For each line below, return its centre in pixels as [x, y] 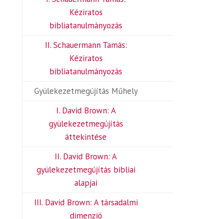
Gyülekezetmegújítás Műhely [86, 91]
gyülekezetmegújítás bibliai [86, 170]
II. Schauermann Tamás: [86, 45]
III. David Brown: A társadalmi [86, 202]
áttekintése [86, 137]
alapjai [86, 183]
